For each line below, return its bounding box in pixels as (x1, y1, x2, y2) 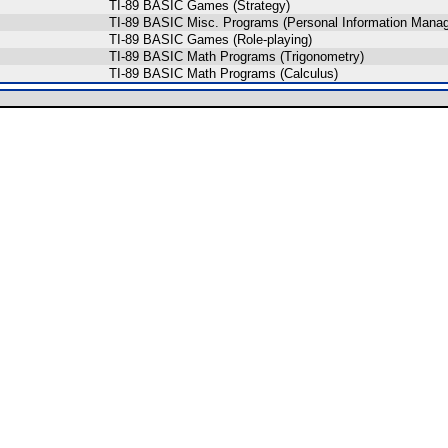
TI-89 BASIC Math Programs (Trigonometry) (109, 49, 364, 64)
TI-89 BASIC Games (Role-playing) (109, 32, 312, 47)
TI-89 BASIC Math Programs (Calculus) (109, 66, 338, 81)
